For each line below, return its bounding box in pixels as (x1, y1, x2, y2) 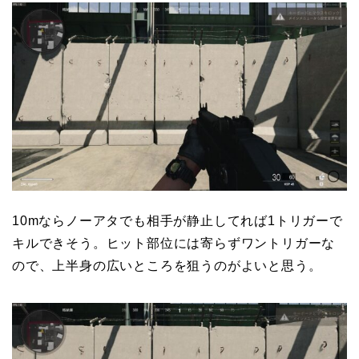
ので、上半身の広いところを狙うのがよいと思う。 (12, 258, 322, 272)
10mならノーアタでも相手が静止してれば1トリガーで (12, 213, 343, 228)
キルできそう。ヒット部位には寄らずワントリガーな (12, 236, 336, 250)
